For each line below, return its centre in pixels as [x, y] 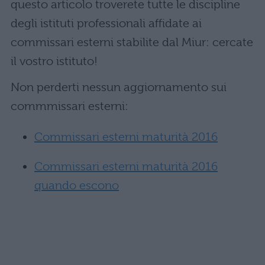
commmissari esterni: [70, 106]
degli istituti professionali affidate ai [106, 23]
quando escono [77, 185]
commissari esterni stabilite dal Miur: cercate [132, 42]
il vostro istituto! [54, 61]
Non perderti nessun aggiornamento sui [119, 87]
